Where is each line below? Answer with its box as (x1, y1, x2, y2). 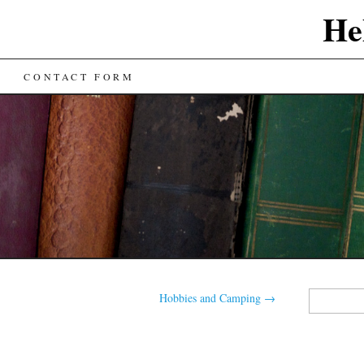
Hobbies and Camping (159, 289, 265, 305)
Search (307, 288, 334, 301)
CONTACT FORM (24, 70, 135, 83)
